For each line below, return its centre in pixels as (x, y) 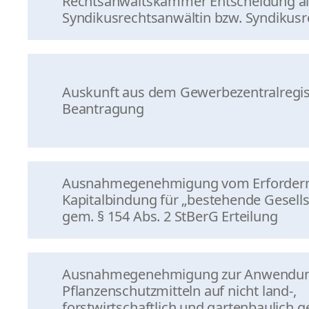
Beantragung (103, 109)
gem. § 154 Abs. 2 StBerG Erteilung (170, 216)
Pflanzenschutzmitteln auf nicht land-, (179, 291)
